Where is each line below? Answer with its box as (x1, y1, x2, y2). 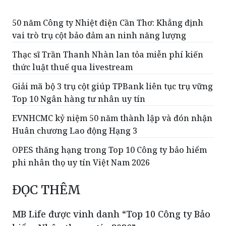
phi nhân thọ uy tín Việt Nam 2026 (12, 157, 150, 168)
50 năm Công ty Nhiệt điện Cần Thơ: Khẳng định (12, 17, 203, 29)
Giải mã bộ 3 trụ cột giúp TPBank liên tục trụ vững (12, 81, 213, 92)
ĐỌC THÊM (12, 182, 81, 198)
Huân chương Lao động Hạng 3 (12, 125, 137, 137)
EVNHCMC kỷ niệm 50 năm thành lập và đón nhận (12, 112, 212, 124)
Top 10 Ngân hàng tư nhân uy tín (12, 93, 145, 105)
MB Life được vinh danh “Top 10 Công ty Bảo (12, 208, 210, 220)
